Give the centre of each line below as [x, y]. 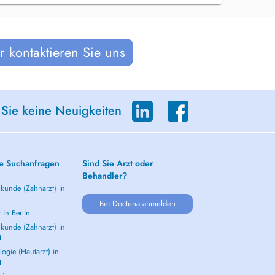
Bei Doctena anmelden [137, 203]
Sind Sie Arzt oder [118, 163]
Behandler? [105, 176]
